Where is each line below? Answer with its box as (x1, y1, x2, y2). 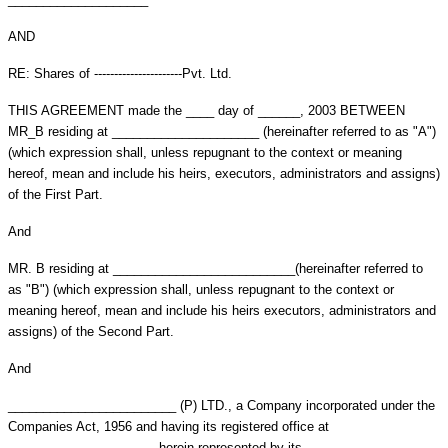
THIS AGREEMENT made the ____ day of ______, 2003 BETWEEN (8, 102, 405, 118)
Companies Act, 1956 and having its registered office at (8, 418, 329, 434)
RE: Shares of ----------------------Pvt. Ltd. (8, 65, 232, 81)
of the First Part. (8, 186, 103, 202)
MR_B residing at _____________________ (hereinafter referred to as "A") (8, 123, 436, 139)
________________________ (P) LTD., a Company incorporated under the (8, 397, 435, 413)
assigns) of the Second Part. (8, 323, 174, 339)
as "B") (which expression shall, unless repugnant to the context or (8, 281, 394, 297)
